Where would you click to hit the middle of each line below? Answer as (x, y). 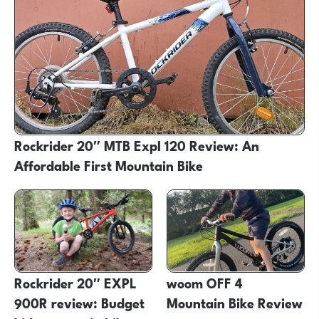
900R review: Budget (79, 302)
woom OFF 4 (204, 282)
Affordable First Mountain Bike (109, 164)
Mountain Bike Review (234, 302)
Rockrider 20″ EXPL (75, 282)
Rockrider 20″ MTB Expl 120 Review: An (137, 144)
